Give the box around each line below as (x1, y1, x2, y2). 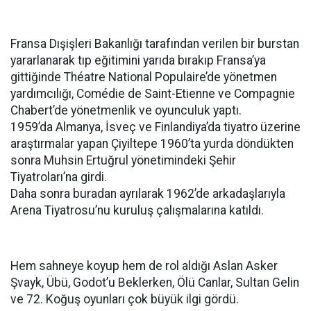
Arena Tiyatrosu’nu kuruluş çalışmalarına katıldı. (10, 203, 264, 217)
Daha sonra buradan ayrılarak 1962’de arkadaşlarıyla (10, 186, 285, 201)
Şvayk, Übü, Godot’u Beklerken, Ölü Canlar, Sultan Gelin (10, 275, 299, 289)
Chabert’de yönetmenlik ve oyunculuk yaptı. (10, 103, 242, 117)
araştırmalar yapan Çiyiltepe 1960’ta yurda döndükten (10, 136, 294, 151)
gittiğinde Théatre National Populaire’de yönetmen (10, 69, 277, 84)
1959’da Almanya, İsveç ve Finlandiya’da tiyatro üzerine (10, 119, 301, 134)
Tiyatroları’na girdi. (10, 169, 107, 184)
